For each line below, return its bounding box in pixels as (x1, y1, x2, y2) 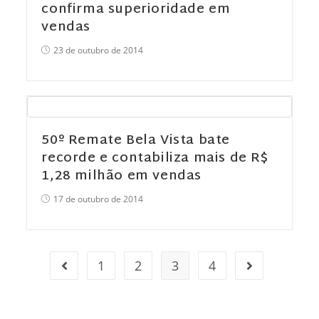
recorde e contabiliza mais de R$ (41, 147, 268, 170)
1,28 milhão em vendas (41, 164, 202, 188)
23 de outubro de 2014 (53, 44, 144, 56)
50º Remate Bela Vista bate (41, 129, 231, 152)
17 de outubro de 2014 (53, 193, 144, 205)
